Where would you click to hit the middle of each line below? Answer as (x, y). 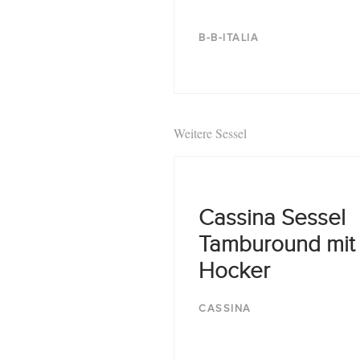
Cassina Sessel (272, 218)
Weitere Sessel (210, 133)
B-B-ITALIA (229, 38)
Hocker (234, 271)
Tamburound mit (277, 245)
